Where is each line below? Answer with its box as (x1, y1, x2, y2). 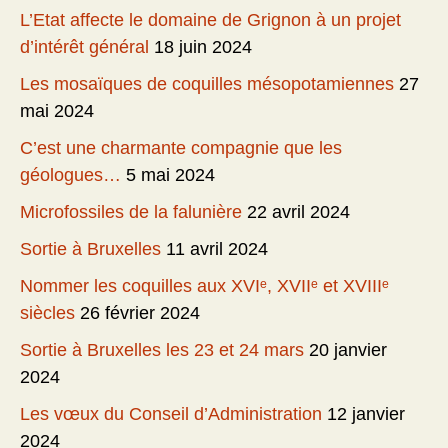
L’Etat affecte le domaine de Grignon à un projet (20, 10, 401, 31)
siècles (20, 303, 75, 324)
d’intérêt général (20, 37, 149, 58)
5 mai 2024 (126, 165, 215, 186)
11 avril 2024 (166, 239, 268, 260)
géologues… (20, 165, 121, 186)
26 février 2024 (80, 303, 200, 324)
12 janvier (327, 404, 405, 425)
